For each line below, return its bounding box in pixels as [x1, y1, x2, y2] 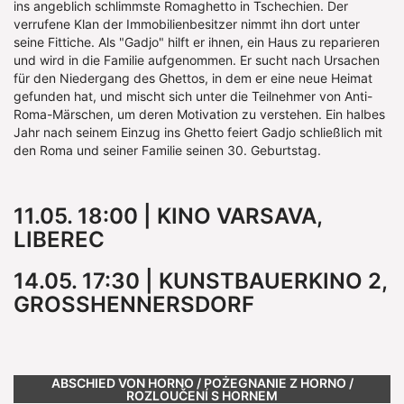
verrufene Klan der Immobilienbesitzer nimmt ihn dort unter [14, 16, 360, 32]
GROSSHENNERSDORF [14, 291, 242, 318]
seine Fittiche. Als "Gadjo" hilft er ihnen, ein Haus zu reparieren [14, 34, 380, 50]
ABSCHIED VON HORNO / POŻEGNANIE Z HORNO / [50, 374, 353, 390]
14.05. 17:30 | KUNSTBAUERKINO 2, [14, 268, 387, 295]
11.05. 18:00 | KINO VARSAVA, [14, 203, 322, 230]
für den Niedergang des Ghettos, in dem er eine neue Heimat [14, 70, 372, 87]
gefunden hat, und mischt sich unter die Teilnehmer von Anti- [14, 88, 372, 105]
